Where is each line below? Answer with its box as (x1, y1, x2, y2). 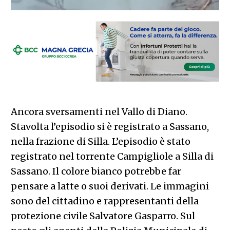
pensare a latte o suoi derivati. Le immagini (10, 180, 209, 192)
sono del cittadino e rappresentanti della (10, 195, 199, 207)
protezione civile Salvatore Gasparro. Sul (10, 209, 195, 222)
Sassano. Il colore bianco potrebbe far (10, 165, 181, 177)
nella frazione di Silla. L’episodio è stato (10, 135, 190, 147)
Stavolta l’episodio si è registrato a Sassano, (10, 120, 209, 132)
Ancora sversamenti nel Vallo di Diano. (10, 105, 187, 118)
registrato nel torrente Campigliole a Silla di (10, 150, 214, 162)
